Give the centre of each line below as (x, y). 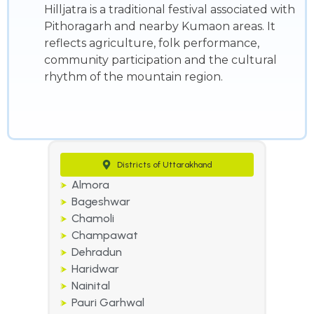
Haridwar (96, 269)
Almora (91, 185)
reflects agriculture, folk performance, (152, 43)
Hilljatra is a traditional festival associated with (170, 10)
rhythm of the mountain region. (134, 77)
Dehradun (97, 252)
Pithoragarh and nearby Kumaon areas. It (160, 27)
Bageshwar (101, 202)
